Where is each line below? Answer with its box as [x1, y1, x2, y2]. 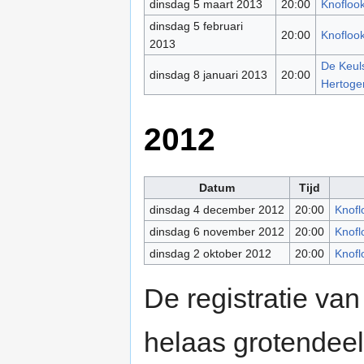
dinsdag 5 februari [149, 19, 243, 33]
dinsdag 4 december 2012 [149, 202, 284, 216]
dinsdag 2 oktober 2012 [149, 246, 271, 260]
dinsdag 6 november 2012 [149, 224, 284, 238]
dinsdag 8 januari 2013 [149, 68, 267, 82]
